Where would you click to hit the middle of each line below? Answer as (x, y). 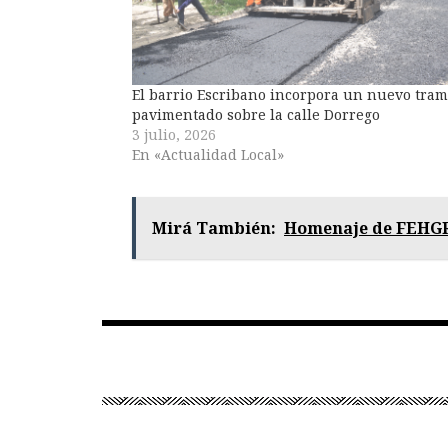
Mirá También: (214, 228)
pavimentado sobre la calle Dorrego (256, 114)
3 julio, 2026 (174, 134)
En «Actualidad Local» (208, 154)
